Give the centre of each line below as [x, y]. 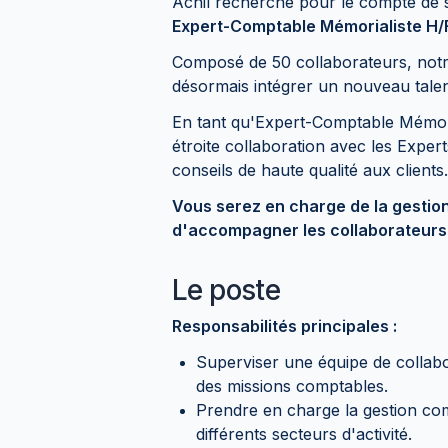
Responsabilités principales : [284, 325]
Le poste [226, 289]
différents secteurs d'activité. [304, 433]
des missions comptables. [292, 385]
